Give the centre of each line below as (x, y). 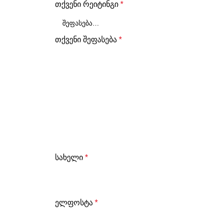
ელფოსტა (75, 203)
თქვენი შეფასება (87, 40)
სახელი (70, 157)
